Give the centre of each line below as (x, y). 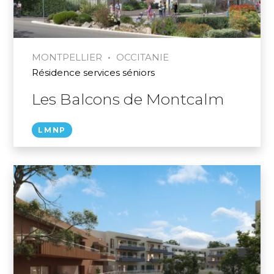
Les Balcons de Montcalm (128, 99)
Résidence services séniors (94, 72)
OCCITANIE (143, 57)
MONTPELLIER (67, 57)
